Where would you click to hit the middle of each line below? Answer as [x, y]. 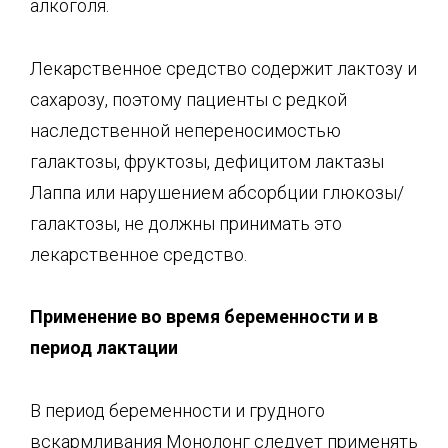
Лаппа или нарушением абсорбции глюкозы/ [217, 192]
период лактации [104, 347]
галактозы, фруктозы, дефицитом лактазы [207, 161]
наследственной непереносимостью [185, 130]
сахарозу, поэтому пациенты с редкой [188, 99]
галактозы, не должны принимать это [186, 223]
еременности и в [306, 316]
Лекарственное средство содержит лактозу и [223, 68]
